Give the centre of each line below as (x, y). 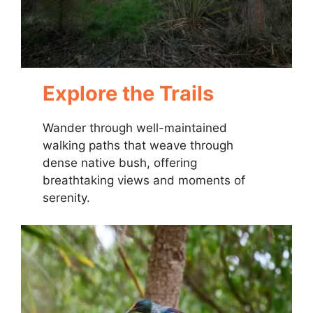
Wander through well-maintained (135, 128)
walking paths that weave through (138, 146)
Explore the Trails (129, 94)
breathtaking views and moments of (144, 181)
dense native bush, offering (120, 163)
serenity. (67, 198)
